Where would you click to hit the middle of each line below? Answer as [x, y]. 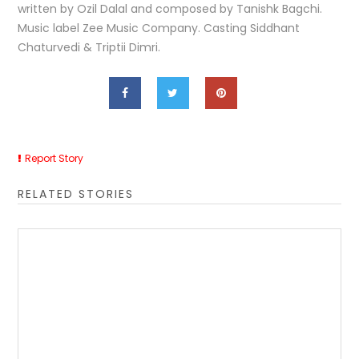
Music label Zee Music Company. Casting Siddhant [159, 28]
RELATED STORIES [76, 194]
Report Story [54, 158]
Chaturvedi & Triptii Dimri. [89, 47]
